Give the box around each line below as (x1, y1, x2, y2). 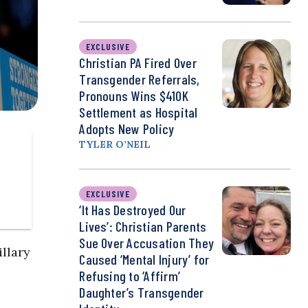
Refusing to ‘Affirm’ (79, 267, 181, 285)
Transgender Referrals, (79, 71, 200, 88)
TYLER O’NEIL (79, 138, 151, 151)
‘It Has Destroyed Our (79, 201, 186, 219)
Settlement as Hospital (79, 104, 198, 121)
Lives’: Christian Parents (79, 218, 207, 235)
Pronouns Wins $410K (79, 87, 188, 104)
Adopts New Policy (79, 120, 175, 137)
